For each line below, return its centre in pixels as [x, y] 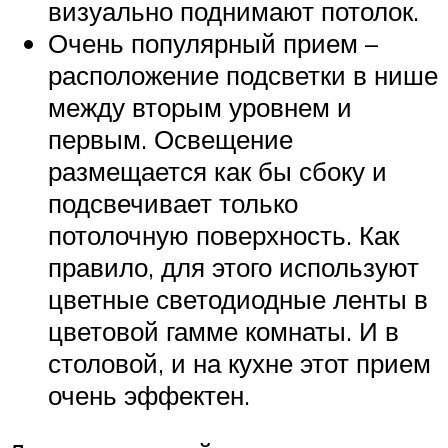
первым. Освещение [170, 139]
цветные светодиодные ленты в [238, 299]
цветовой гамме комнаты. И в [223, 331]
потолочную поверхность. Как [223, 235]
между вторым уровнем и [200, 107]
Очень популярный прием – [213, 43]
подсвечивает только [173, 203]
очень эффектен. [149, 395]
